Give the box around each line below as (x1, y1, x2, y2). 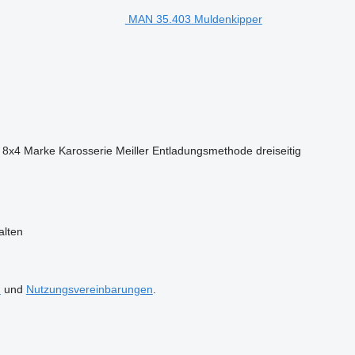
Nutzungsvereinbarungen (25, 282, 153, 296)
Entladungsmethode (151, 143, 253, 157)
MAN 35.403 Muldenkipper (128, 12, 262, 25)
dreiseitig (255, 143, 301, 157)
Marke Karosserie (23, 143, 113, 157)
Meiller (115, 143, 149, 157)
